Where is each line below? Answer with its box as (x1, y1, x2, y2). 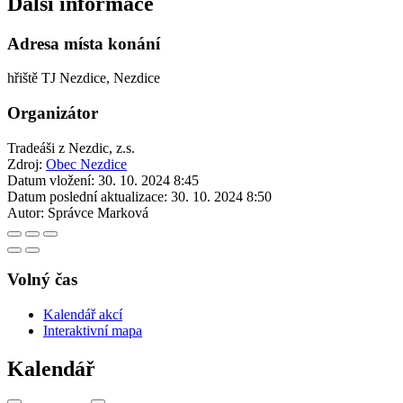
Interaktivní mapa (43, 323, 142, 339)
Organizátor (7, 103, 98, 122)
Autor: (7, 204, 44, 220)
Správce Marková (48, 204, 148, 220)
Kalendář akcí (43, 307, 122, 323)
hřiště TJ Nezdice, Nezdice (7, 70, 160, 86)
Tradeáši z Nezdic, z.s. (7, 139, 135, 156)
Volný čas (7, 270, 77, 290)
